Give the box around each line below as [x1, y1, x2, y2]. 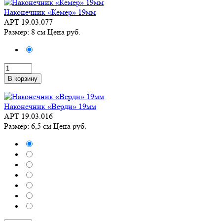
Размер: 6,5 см [4, 121, 53, 131]
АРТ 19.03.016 [4, 111, 53, 121]
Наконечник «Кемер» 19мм [4, 7, 96, 17]
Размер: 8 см [4, 27, 47, 37]
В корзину [8, 75, 37, 82]
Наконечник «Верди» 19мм [4, 102, 96, 111]
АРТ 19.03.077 [4, 17, 53, 27]
